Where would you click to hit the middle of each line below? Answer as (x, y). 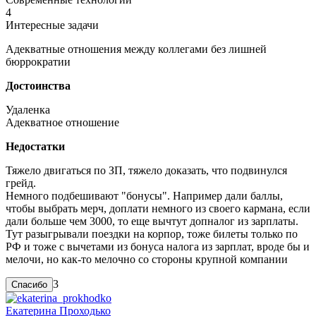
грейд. (21, 183)
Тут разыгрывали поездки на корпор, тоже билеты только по (152, 233)
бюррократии (38, 61)
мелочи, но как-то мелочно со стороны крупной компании (147, 259)
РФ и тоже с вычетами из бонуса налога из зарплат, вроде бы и (158, 246)
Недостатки (35, 146)
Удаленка (28, 109)
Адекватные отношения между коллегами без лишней (136, 49)
